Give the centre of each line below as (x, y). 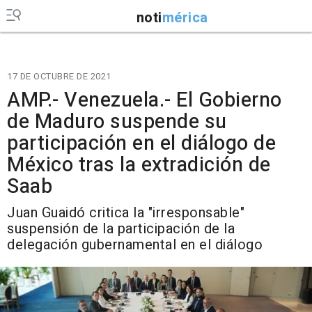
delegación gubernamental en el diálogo (135, 245)
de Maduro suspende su (117, 122)
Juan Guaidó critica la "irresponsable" (126, 213)
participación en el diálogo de (141, 143)
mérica (185, 17)
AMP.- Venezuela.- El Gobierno (145, 100)
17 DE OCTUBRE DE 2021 (59, 76)
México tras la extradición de (139, 165)
